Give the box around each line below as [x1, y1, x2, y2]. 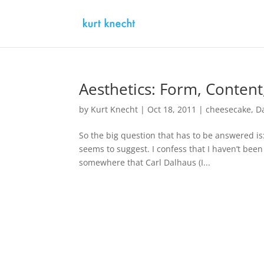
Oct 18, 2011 [147, 104, 197, 115]
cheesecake [206, 104, 252, 115]
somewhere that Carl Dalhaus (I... [79, 157, 211, 168]
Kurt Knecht [91, 104, 138, 115]
